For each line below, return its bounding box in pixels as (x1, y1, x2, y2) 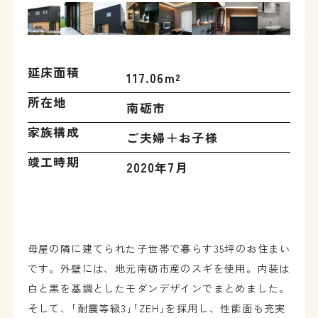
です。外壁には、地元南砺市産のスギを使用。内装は (27, 261, 290, 276)
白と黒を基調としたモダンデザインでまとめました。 (27, 281, 290, 296)
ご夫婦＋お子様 (126, 128, 219, 147)
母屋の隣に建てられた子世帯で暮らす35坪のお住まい (27, 241, 290, 256)
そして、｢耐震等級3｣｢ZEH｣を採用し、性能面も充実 (27, 301, 286, 316)
